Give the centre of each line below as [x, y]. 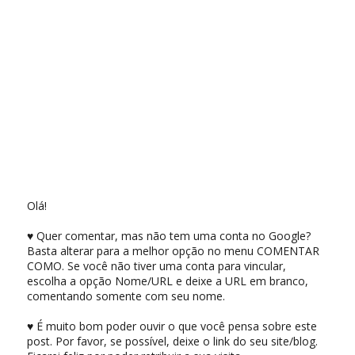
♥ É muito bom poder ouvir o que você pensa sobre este [172, 326]
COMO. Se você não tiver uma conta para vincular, [156, 265]
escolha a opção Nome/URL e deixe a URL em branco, [167, 281]
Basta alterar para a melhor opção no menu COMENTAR [173, 250]
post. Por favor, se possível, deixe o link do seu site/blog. [172, 341]
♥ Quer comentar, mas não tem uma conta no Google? [168, 235]
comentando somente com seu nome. [126, 296]
